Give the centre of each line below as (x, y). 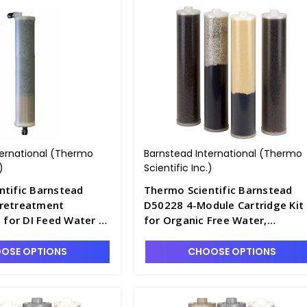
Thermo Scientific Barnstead (218, 190)
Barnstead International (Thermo (223, 153)
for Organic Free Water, (205, 220)
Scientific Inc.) (178, 168)
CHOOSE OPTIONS (232, 251)
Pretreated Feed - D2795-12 (259, 235)
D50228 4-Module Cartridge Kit (224, 205)
